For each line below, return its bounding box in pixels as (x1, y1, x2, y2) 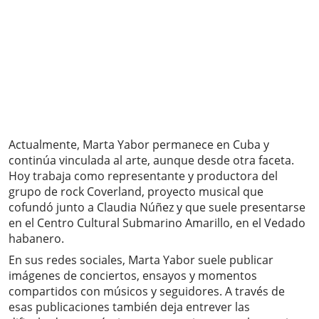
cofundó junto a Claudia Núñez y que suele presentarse (9, 199, 305, 216)
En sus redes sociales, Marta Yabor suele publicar (9, 252, 273, 268)
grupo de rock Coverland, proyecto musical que (9, 184, 263, 200)
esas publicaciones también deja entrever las (9, 299, 250, 315)
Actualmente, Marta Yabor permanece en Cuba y (9, 137, 269, 153)
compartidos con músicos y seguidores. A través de (9, 283, 285, 300)
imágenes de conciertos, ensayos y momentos (9, 268, 257, 284)
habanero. (9, 231, 64, 247)
